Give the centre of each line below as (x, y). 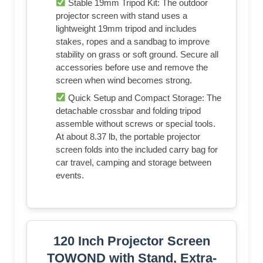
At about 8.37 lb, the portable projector (128, 136)
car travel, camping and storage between (134, 162)
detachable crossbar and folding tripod (128, 110)
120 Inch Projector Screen (131, 241)
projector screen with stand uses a (122, 15)
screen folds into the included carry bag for (137, 149)
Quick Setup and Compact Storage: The (144, 97)
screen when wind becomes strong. (124, 80)
